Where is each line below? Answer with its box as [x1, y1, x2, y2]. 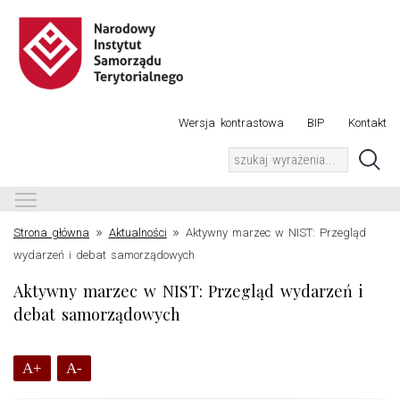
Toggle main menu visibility [38, 188, 221, 207]
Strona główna [13, 226, 90, 240]
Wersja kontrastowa [179, 115, 284, 129]
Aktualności [108, 226, 167, 240]
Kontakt [348, 115, 387, 129]
